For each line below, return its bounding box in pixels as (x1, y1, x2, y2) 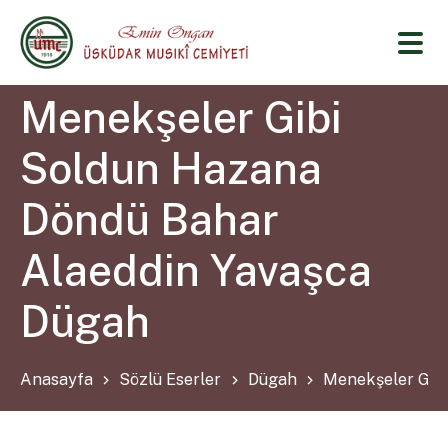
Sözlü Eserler (119, 370, 222, 390)
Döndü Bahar (20, 193, 280, 245)
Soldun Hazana (20, 142, 323, 194)
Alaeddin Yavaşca (20, 244, 373, 296)
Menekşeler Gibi (20, 91, 343, 143)
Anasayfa (20, 370, 94, 390)
